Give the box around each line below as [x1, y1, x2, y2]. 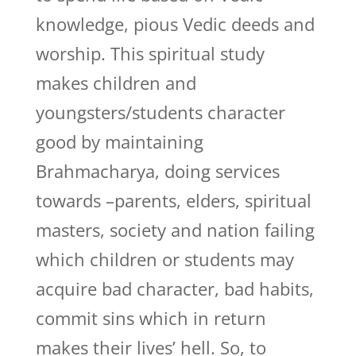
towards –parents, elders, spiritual [35, 188, 311, 212]
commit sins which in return [35, 306, 266, 330]
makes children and [35, 71, 196, 95]
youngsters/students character [35, 100, 285, 124]
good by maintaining [35, 130, 203, 153]
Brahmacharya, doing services [35, 159, 280, 183]
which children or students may [35, 247, 294, 271]
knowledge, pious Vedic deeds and [35, 12, 315, 36]
